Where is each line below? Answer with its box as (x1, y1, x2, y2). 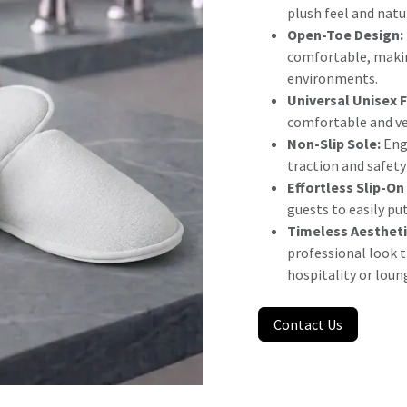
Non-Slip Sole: (287, 134, 381, 153)
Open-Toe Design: (287, 25, 403, 44)
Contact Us (273, 315, 342, 333)
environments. (287, 69, 378, 87)
